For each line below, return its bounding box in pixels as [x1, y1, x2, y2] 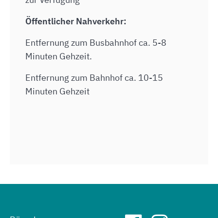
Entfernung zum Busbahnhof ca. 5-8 [25, 37, 166, 48]
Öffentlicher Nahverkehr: [25, 16, 127, 27]
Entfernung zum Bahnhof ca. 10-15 [25, 72, 163, 83]
